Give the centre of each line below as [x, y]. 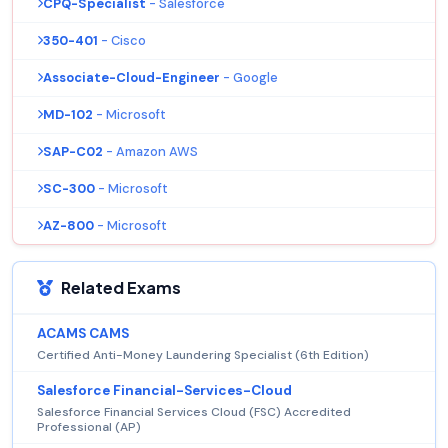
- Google [250, 77]
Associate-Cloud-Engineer [131, 77]
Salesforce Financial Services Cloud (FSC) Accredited [194, 411]
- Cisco [123, 40]
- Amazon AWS [152, 151]
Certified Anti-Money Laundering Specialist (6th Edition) [203, 354]
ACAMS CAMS [83, 333]
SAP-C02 [73, 151]
